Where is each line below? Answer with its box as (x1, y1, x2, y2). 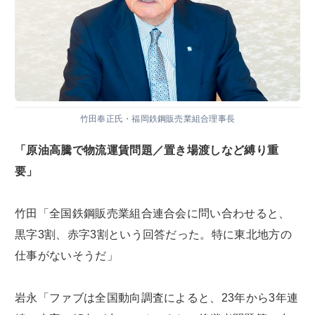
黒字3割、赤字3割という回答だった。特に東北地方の (15, 228, 292, 240)
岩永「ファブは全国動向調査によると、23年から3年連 (15, 291, 299, 304)
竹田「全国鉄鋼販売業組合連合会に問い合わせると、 (15, 207, 290, 219)
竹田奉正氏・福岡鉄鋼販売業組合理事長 (79, 113, 236, 124)
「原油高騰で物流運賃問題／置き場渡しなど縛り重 (15, 143, 279, 156)
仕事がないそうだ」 (15, 249, 118, 262)
